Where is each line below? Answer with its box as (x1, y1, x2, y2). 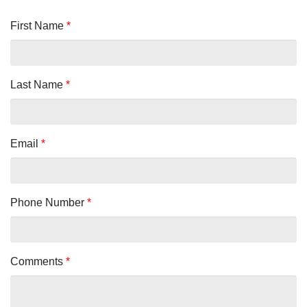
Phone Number (10, 196, 87, 208)
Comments (10, 255, 66, 267)
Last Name (10, 78, 66, 90)
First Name (10, 19, 66, 32)
